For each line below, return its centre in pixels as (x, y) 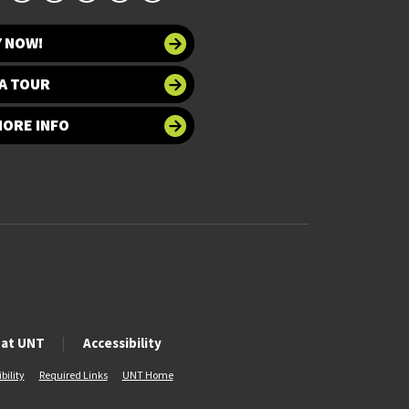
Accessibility (122, 343)
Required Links (73, 375)
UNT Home (147, 375)
